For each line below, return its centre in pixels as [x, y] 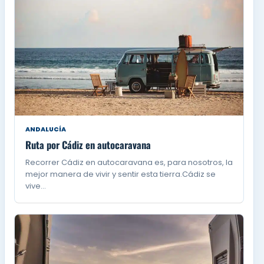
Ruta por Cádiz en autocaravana [88, 145]
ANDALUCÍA [46, 130]
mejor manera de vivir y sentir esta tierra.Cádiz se [121, 174]
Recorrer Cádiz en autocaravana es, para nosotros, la [129, 163]
